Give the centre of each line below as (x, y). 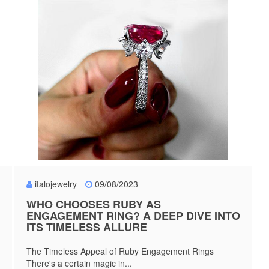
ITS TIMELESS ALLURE (87, 227)
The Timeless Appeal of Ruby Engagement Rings (120, 251)
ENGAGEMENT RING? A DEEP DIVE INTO (133, 216)
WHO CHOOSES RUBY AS (94, 204)
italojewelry (56, 184)
